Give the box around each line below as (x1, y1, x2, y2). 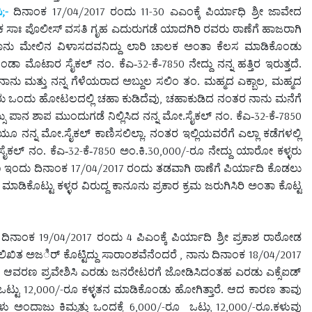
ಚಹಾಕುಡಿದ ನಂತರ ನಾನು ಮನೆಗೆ (165, 92, 302, 104)
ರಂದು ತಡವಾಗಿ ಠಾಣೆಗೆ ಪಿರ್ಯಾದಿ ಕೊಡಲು (123, 162, 302, 174)
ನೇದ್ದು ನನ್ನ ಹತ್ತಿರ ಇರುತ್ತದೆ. (184, 57, 302, 70)
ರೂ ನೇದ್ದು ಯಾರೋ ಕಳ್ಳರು (189, 144, 302, 157)
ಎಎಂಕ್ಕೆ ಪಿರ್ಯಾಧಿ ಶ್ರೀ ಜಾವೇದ (164, 5, 302, 17)
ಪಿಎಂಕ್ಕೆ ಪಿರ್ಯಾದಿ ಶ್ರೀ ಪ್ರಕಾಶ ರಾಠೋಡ (132, 231, 302, 243)
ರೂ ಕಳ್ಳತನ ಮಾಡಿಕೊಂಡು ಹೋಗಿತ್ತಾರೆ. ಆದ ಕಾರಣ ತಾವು (63, 283, 302, 295)
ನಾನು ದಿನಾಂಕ (185, 248, 249, 260)
